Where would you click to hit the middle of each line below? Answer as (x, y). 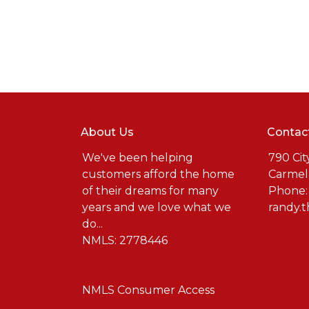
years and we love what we (157, 207)
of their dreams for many (150, 191)
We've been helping (138, 158)
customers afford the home (158, 174)
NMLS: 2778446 (125, 240)
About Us (107, 132)
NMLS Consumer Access (148, 290)
